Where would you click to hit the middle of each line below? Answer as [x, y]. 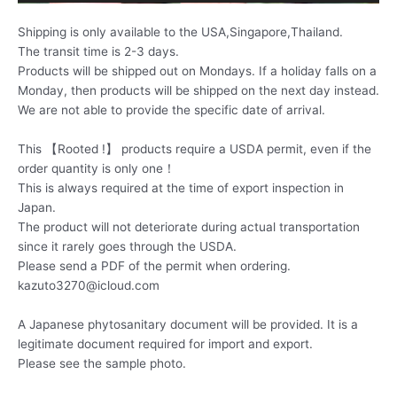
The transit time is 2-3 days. [98, 52]
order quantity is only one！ [97, 169]
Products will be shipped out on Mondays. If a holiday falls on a [197, 71]
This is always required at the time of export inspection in [181, 188]
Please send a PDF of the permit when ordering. [154, 266]
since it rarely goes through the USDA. [127, 247]
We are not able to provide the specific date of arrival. [171, 110]
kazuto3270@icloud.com [89, 286]
